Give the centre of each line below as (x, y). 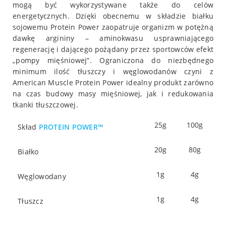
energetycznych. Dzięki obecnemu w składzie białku (113, 16)
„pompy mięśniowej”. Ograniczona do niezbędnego (113, 60)
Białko (28, 151)
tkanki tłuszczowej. (45, 104)
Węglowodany (42, 176)
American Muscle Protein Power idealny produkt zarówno (113, 82)
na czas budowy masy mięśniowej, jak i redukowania (113, 93)
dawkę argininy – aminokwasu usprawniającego (113, 38)
